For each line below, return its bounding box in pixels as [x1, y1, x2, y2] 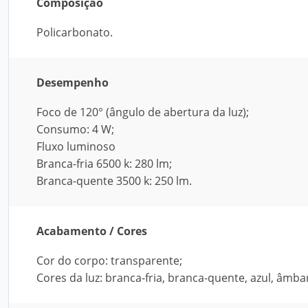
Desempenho [36, 75, 109, 90]
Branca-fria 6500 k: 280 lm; [36, 156, 172, 171]
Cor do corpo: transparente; [36, 253, 182, 268]
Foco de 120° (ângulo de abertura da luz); [36, 104, 249, 120]
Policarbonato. [36, 25, 113, 40]
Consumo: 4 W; [36, 122, 114, 137]
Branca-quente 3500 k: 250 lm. [36, 173, 192, 188]
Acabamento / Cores [36, 223, 147, 239]
